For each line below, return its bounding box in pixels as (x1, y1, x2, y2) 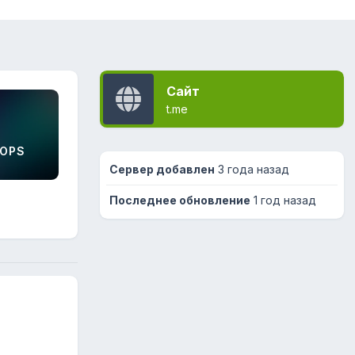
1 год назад (254, 193, 316, 207)
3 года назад (215, 162, 289, 176)
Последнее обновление (109, 193, 250, 207)
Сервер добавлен (109, 162, 215, 176)
